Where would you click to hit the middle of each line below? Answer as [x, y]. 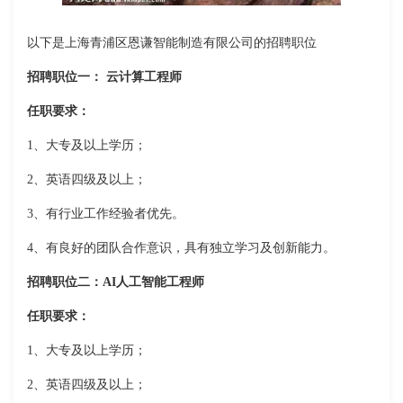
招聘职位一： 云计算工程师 [104, 77]
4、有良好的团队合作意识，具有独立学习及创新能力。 [181, 248]
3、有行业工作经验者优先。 [106, 214]
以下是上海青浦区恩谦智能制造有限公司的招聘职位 [172, 43]
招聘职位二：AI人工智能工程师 [116, 282]
